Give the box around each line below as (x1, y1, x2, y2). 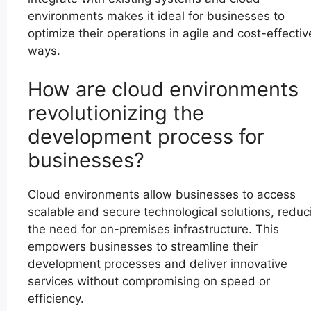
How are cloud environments (28, 76, 299, 101)
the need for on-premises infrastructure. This (28, 221, 279, 236)
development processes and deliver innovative (28, 256, 287, 271)
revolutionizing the (28, 100, 204, 125)
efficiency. (28, 291, 84, 305)
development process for (28, 124, 264, 149)
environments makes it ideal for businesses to (28, 9, 285, 24)
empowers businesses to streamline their (28, 239, 258, 253)
